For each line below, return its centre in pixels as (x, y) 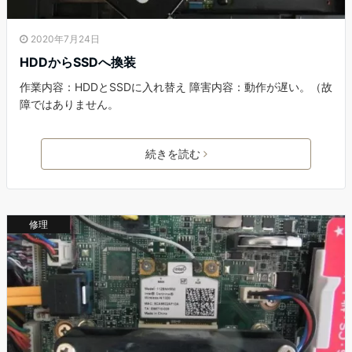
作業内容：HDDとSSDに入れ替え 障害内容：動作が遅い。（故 (176, 86)
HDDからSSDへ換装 (78, 62)
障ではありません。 (69, 104)
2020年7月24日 (65, 38)
